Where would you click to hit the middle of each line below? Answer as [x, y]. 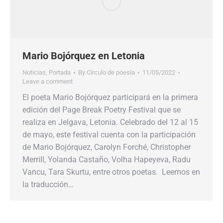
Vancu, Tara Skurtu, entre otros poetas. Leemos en [111, 172]
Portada [60, 73]
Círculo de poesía [111, 73]
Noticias [34, 73]
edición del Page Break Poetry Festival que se [102, 110]
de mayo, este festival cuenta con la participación [109, 135]
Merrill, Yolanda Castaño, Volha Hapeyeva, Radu [107, 160]
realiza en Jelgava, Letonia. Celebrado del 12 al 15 [110, 122]
